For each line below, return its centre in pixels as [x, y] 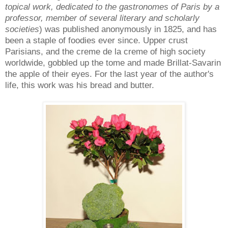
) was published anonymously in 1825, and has [128, 29]
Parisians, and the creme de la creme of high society [105, 52]
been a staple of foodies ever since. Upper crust [96, 40]
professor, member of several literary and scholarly [102, 18]
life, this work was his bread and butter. [80, 85]
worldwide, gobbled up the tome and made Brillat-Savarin [113, 63]
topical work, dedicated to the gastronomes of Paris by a [112, 7]
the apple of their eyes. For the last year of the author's [109, 74]
